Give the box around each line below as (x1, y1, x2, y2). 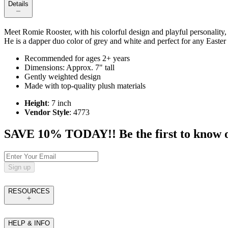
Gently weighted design (24, 72, 101, 81)
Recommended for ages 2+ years (24, 54, 130, 63)
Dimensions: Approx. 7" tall (24, 63, 115, 72)
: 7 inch (47, 99, 71, 108)
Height (24, 99, 47, 108)
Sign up (8, 163, 31, 172)
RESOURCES (8, 187, 50, 195)
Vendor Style (24, 108, 69, 117)
